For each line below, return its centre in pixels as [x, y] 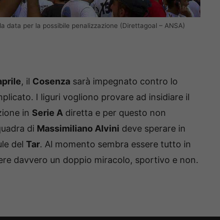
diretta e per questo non [114, 112]
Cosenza [51, 81]
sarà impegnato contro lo [124, 81]
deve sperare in [152, 128]
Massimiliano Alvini [78, 128]
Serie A [47, 112]
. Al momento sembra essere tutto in [115, 144]
